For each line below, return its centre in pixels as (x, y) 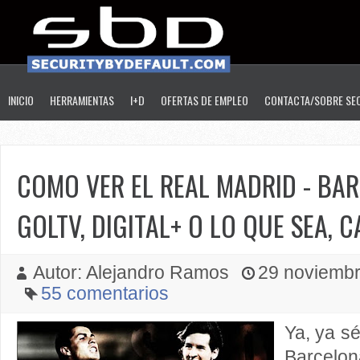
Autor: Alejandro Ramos (133, 273)
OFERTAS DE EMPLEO (205, 100)
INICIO (21, 100)
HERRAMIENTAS (82, 100)
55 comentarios (105, 294)
